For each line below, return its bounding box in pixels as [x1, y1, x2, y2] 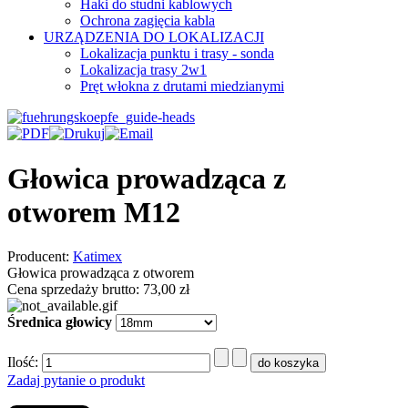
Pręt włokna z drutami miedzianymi [80, 78, 284, 95]
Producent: [7, 249, 73, 265]
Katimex [73, 249, 122, 265]
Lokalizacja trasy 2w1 [80, 62, 207, 78]
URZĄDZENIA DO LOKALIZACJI [44, 29, 264, 46]
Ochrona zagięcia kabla [80, 13, 215, 29]
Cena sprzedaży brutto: [7, 281, 143, 298]
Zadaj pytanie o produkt [7, 372, 145, 389]
